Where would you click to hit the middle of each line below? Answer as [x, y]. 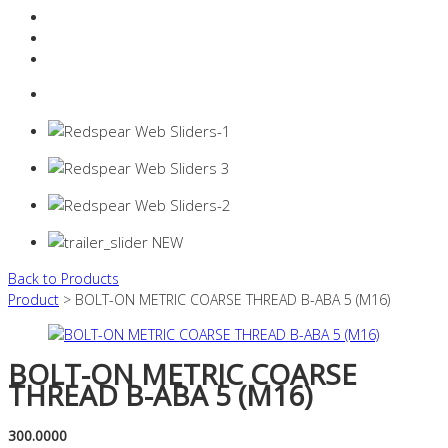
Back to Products [63, 279]
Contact [73, 39]
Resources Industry [109, 18]
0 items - [78, 95]
